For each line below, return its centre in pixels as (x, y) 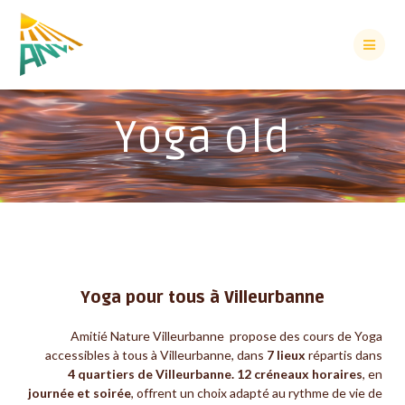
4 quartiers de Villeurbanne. (151, 374)
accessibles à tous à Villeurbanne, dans (156, 355)
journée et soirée (80, 393)
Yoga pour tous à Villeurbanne (202, 298)
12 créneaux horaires (300, 374)
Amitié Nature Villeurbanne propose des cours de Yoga (226, 336)
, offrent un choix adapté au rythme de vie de (257, 393)
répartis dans (344, 355)
